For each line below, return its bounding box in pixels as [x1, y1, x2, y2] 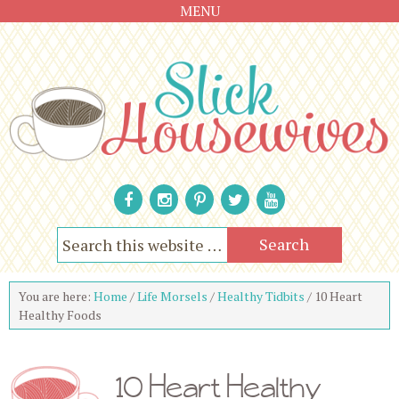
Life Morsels [137, 287, 208, 305]
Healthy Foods [19, 305, 102, 323]
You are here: [19, 287, 94, 305]
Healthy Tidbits [217, 287, 305, 305]
